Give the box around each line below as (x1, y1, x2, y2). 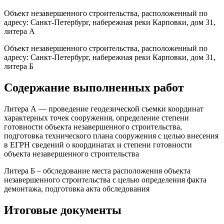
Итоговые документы (4, 203, 121, 217)
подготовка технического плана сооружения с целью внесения (4, 131, 218, 140)
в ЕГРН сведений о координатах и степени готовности (4, 140, 192, 149)
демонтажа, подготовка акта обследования (4, 184, 149, 193)
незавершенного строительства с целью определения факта (4, 175, 206, 184)
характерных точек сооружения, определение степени (4, 113, 189, 122)
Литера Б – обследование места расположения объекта (4, 166, 190, 175)
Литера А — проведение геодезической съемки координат (4, 104, 203, 113)
